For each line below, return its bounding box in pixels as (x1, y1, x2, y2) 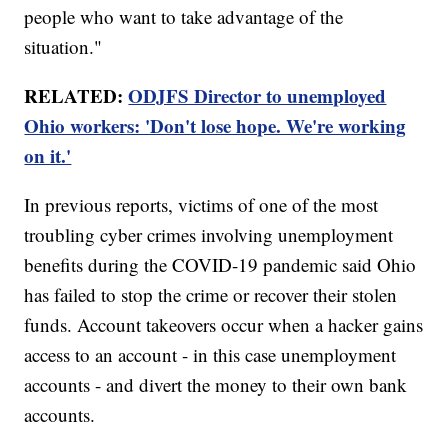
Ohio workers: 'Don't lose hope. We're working (24, 111, 407, 139)
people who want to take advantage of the (24, 3, 344, 29)
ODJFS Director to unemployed (128, 81, 387, 109)
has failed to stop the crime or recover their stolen (24, 281, 398, 307)
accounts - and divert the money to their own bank (24, 371, 408, 397)
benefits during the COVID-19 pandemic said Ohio (24, 251, 417, 277)
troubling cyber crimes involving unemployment (24, 221, 394, 247)
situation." (24, 33, 103, 59)
